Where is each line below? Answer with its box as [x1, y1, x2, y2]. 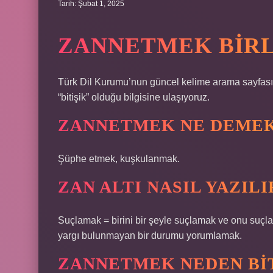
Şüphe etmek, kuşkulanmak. [58, 154, 180, 164]
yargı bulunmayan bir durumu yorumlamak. [58, 230, 242, 241]
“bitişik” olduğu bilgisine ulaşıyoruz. [58, 92, 210, 102]
